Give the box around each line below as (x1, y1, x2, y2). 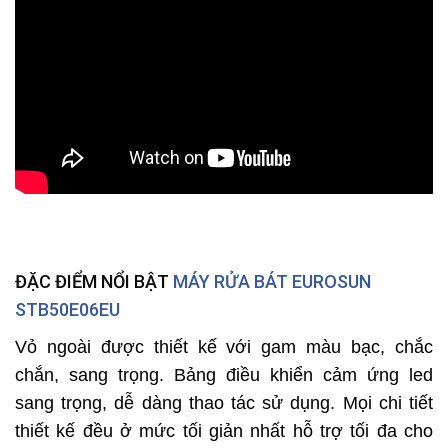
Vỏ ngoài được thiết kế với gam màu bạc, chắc (15, 336, 433, 357)
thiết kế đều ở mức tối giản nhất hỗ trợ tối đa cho (15, 420, 433, 441)
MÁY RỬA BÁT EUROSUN (173, 270, 371, 292)
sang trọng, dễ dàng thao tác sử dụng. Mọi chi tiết (15, 392, 433, 413)
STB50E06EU (15, 298, 120, 320)
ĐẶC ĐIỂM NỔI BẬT (15, 270, 173, 292)
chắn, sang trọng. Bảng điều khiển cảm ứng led (15, 364, 433, 385)
